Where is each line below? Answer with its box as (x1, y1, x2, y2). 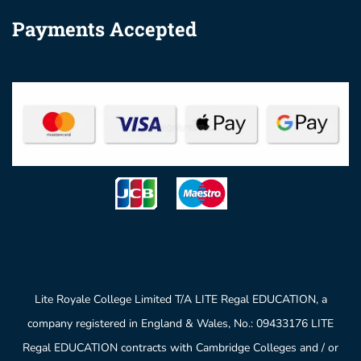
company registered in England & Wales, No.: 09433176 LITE (27, 315, 334, 331)
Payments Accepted (12, 15, 197, 42)
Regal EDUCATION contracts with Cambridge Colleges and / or (23, 339, 338, 355)
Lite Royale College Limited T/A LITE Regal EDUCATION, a (34, 291, 327, 307)
